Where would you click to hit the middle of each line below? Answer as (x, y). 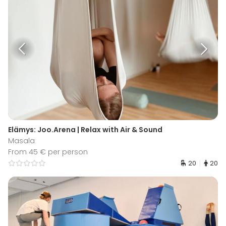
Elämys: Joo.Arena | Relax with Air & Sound (85, 130)
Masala (21, 141)
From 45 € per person (48, 152)
